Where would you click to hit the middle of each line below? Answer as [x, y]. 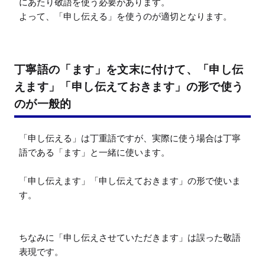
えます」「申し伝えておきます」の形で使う [129, 86]
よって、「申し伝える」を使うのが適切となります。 [125, 16]
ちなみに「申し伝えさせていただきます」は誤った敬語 [130, 237]
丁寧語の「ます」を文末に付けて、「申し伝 [129, 69]
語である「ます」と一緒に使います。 [94, 152]
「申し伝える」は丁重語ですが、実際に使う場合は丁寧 [130, 138]
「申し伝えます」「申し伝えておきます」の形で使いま [130, 180]
